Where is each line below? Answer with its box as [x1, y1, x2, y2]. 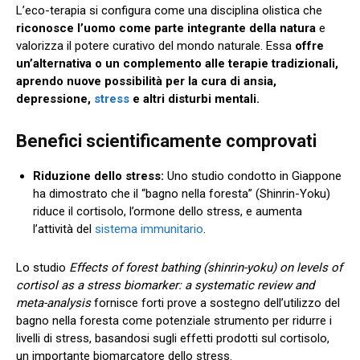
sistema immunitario [95, 221, 203, 236]
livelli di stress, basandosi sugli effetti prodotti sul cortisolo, [16, 330, 329, 346]
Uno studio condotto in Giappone [164, 168, 342, 183]
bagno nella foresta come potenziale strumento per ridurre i [16, 313, 332, 328]
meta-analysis [16, 295, 94, 310]
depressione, [16, 91, 94, 106]
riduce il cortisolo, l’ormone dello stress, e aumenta [33, 203, 302, 219]
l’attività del [33, 221, 95, 236]
